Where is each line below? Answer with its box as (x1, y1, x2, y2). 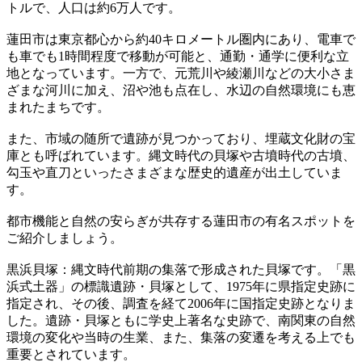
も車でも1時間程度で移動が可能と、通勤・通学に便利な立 (6, 49, 349, 63)
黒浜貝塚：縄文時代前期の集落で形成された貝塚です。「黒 (6, 263, 356, 276)
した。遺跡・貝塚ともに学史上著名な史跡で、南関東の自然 (6, 314, 356, 327)
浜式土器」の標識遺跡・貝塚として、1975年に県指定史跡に (6, 280, 356, 293)
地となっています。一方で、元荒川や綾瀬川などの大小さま (6, 66, 356, 80)
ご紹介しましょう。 (6, 231, 123, 245)
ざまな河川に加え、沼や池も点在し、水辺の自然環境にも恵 (6, 83, 356, 97)
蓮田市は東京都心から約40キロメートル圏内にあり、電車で (6, 32, 356, 46)
